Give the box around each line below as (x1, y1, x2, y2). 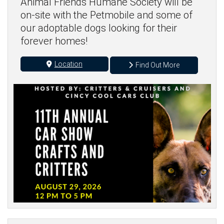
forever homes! (20, 35, 87, 47)
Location (54, 59, 82, 68)
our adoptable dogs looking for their (20, 22, 177, 34)
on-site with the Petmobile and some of (20, 9, 192, 21)
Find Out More (135, 61, 180, 69)
